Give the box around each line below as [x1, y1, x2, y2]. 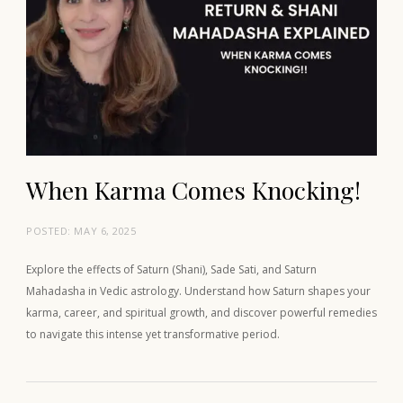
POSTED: [26, 223, 75, 237]
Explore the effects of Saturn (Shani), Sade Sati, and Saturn [26, 261, 317, 277]
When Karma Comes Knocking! [26, 173, 361, 206]
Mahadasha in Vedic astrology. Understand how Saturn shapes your [26, 282, 371, 299]
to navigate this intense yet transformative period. [26, 326, 280, 342]
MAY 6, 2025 [74, 223, 137, 237]
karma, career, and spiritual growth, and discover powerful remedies [26, 304, 377, 320]
